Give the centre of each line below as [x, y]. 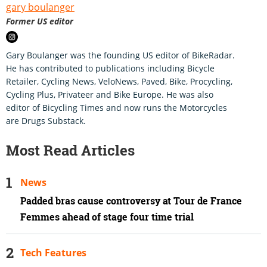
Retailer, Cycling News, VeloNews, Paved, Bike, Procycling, [119, 81]
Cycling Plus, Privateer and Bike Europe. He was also [110, 94]
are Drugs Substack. [46, 120]
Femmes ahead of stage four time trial [107, 217]
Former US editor [40, 21]
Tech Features [53, 252]
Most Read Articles [70, 150]
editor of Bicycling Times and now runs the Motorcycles [117, 107]
